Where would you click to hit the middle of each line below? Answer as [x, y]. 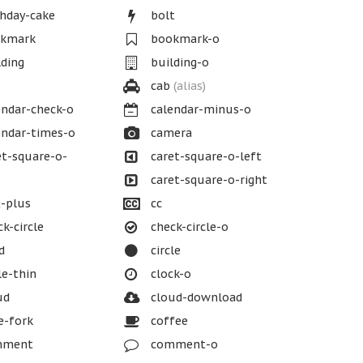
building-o [179, 62]
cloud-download [195, 297]
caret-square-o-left [205, 156]
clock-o [170, 274]
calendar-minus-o [200, 109]
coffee [168, 321]
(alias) [190, 86]
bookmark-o [184, 39]
